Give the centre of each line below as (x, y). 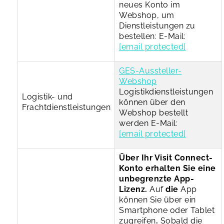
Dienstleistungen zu (157, 25)
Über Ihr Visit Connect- (166, 157)
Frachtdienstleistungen (66, 107)
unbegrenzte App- (156, 178)
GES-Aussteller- (150, 70)
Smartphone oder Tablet (167, 210)
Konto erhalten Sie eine (167, 168)
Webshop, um (147, 15)
